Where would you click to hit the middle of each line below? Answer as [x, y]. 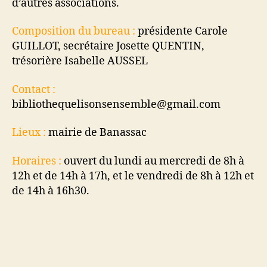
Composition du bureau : [75, 31]
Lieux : [29, 133]
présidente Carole [183, 31]
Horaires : [37, 161]
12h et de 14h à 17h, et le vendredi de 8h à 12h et [133, 176]
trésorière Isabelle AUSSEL [80, 61]
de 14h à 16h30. [51, 191]
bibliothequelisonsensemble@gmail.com [116, 104]
